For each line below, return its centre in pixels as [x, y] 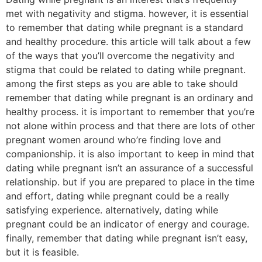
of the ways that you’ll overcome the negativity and [120, 55]
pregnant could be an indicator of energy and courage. [127, 224]
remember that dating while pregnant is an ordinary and [130, 97]
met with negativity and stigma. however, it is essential [127, 13]
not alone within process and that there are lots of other [130, 125]
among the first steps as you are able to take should [122, 83]
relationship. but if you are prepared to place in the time [130, 182]
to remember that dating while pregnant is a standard [125, 27]
